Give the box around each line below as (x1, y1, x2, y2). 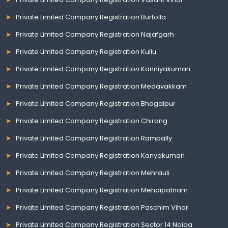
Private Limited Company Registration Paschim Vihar (16, 202, 189, 212)
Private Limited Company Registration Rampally (16, 133, 173, 143)
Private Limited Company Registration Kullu (16, 46, 157, 56)
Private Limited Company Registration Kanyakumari (16, 150, 185, 160)
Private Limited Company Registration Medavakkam (16, 81, 187, 91)
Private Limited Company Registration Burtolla (16, 12, 166, 22)
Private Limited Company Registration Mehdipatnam (16, 185, 188, 195)
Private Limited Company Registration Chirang (16, 116, 168, 126)
